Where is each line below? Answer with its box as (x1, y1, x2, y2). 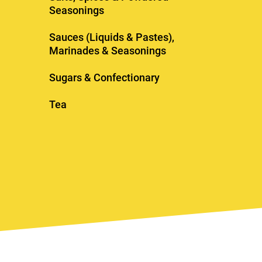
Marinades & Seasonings (49, 44, 166, 57)
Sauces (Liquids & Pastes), (49, 31, 174, 44)
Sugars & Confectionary (49, 71, 160, 84)
